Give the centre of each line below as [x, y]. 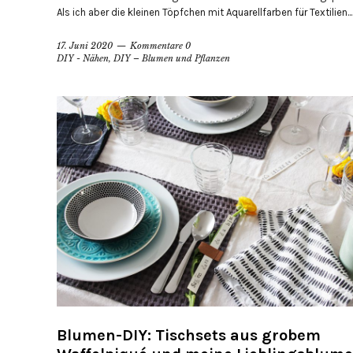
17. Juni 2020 [85, 46]
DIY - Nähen [83, 59]
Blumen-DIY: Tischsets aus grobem [189, 335]
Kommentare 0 [160, 46]
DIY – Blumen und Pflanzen [172, 59]
